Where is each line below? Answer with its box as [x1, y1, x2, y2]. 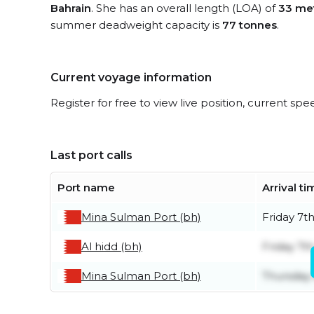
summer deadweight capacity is [50, 18, 222, 32]
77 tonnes [222, 18, 277, 32]
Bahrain [50, 1, 91, 15]
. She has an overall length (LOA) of [91, 1, 278, 15]
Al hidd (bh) [81, 240, 142, 253]
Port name [57, 181, 115, 194]
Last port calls [50, 149, 132, 162]
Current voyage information [50, 71, 212, 84]
